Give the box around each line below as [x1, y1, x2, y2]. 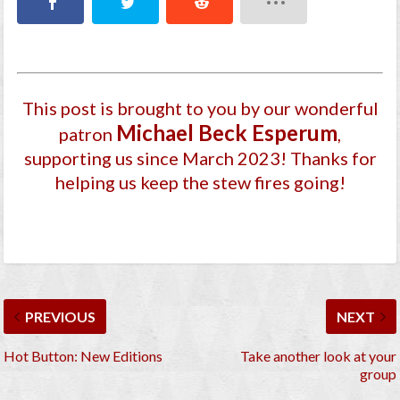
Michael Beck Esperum [116, 120, 337, 146]
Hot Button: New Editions [4, 347, 163, 365]
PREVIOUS [25, 308, 96, 326]
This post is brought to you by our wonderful [21, 97, 379, 120]
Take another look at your [239, 347, 396, 365]
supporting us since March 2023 [23, 147, 280, 170]
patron [59, 123, 116, 146]
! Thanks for [279, 147, 377, 170]
